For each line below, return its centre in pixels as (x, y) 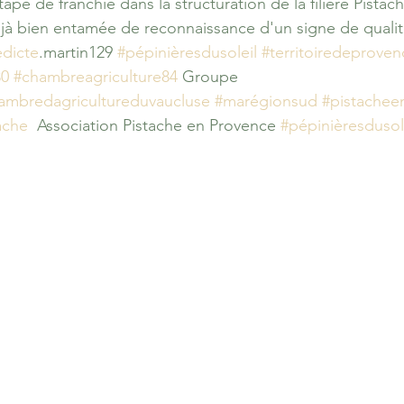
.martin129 (78, 52)
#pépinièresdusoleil (187, 52)
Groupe (208, 77)
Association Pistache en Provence (154, 125)
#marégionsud (266, 101)
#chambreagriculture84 (96, 77)
